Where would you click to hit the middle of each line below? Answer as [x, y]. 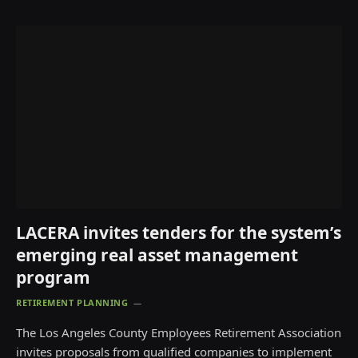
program [53, 278]
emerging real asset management [157, 255]
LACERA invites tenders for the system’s [179, 233]
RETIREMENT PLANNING [72, 303]
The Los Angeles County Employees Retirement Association [179, 333]
